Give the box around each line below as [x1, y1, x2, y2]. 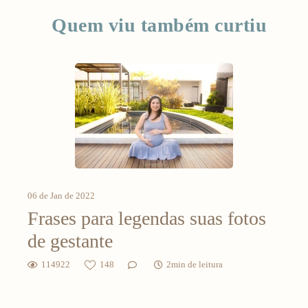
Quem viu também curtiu [52, 14, 267, 36]
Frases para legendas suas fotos [27, 208, 266, 230]
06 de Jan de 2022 [27, 190, 95, 201]
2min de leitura [166, 259, 223, 270]
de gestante [27, 230, 118, 252]
